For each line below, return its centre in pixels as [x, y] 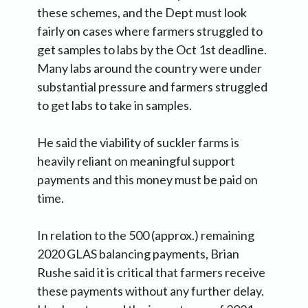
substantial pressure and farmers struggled [152, 87]
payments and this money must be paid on [147, 180]
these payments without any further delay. [152, 291]
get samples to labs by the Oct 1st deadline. [152, 50]
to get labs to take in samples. [114, 106]
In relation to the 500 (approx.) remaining [146, 235]
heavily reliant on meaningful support [136, 161]
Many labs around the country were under [150, 68]
